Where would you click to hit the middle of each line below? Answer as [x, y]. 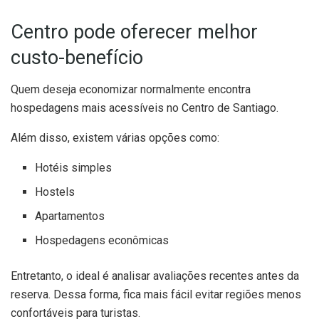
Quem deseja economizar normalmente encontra [131, 89]
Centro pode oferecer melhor [134, 32]
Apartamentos [70, 216]
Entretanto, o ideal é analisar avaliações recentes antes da [155, 276]
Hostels [55, 192]
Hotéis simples [74, 167]
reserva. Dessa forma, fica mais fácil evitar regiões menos [156, 294]
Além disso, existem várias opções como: [115, 137]
